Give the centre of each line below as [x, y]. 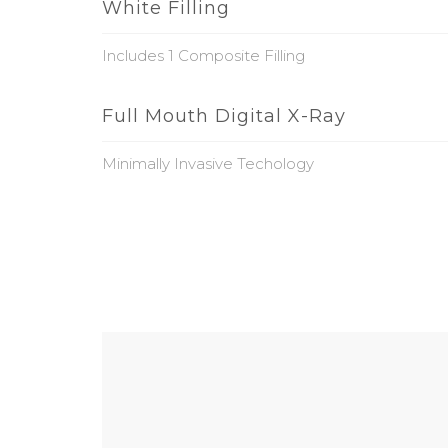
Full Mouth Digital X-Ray [224, 116]
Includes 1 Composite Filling [203, 55]
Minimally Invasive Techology [208, 163]
